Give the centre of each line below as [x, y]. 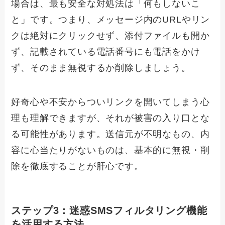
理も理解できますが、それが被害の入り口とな [110, 118]
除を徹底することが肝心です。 [77, 166]
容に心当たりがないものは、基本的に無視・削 [110, 150]
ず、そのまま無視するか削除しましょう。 [101, 68]
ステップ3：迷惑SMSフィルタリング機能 [109, 211]
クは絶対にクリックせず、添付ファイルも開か [110, 36]
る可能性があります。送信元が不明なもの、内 [110, 134]
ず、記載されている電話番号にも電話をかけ [106, 52]
